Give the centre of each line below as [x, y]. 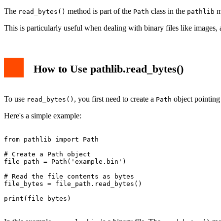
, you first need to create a [115, 99]
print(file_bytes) [37, 198]
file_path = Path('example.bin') [65, 161]
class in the [168, 11]
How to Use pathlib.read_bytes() [109, 69]
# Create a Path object [47, 154]
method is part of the [99, 11]
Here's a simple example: [43, 115]
